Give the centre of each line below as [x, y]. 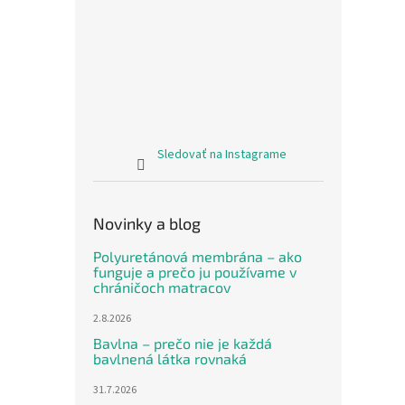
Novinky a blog [147, 223]
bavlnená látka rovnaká [170, 358]
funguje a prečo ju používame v [195, 272]
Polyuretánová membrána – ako [198, 256]
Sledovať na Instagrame [222, 155]
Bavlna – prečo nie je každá [183, 343]
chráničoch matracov [162, 287]
